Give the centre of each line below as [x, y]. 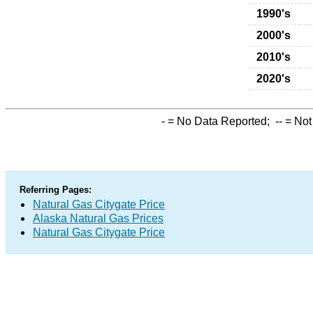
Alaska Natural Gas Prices [98, 218]
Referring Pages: [56, 190]
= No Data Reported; [220, 121]
